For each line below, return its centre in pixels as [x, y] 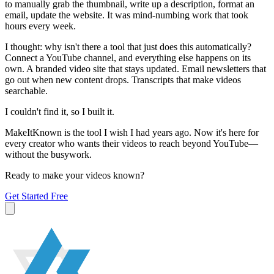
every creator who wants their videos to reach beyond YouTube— [131, 144]
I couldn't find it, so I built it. [60, 112]
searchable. [26, 91]
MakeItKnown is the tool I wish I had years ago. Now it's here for [132, 133]
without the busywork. [48, 155]
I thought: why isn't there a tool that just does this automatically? [128, 47]
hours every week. [40, 26]
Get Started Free [36, 196]
